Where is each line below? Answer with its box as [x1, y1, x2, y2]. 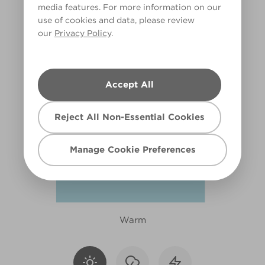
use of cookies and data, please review [38, 15, 195, 25]
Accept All [105, 79, 154, 90]
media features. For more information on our [38, 2, 221, 12]
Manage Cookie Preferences [69, 144, 196, 155]
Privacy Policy [54, 28, 111, 38]
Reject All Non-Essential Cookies [54, 112, 205, 122]
